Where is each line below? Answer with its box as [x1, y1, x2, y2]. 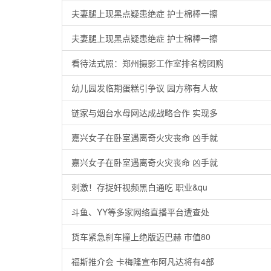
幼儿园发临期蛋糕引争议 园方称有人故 [71, 82, 218, 94]
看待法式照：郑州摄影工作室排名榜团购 [71, 57, 224, 69]
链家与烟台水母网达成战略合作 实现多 [71, 106, 218, 119]
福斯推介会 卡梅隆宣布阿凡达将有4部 [71, 255, 214, 267]
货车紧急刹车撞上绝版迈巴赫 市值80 [71, 230, 211, 243]
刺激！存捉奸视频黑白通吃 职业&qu [71, 181, 207, 193]
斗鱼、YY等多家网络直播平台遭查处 [71, 206, 209, 218]
